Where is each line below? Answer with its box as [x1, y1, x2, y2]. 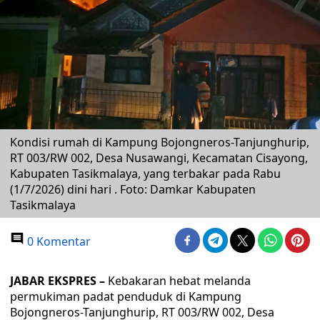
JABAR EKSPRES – [10, 273, 105, 289]
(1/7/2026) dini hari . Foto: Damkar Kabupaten [10, 181, 256, 197]
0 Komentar [24, 234, 91, 249]
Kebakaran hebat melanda [105, 273, 251, 289]
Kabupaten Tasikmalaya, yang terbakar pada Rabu [10, 166, 281, 181]
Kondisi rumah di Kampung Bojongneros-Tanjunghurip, [10, 134, 309, 150]
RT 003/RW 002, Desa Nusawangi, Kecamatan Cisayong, [10, 150, 308, 166]
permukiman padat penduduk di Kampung [10, 289, 241, 304]
